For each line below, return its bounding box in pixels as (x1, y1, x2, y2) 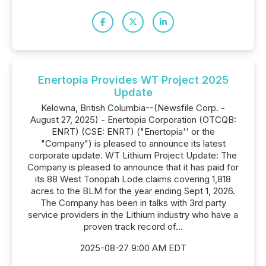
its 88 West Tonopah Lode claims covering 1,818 (35, 173, 231, 185)
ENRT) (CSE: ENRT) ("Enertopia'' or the (51, 126, 215, 137)
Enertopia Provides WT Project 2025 (37, 74, 229, 86)
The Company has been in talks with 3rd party (40, 197, 226, 208)
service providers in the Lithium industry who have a (28, 209, 238, 220)
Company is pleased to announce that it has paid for (27, 161, 239, 173)
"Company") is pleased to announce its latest (40, 138, 226, 149)
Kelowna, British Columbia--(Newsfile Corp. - (41, 102, 225, 113)
